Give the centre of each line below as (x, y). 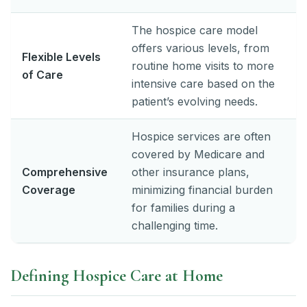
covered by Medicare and (198, 154)
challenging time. (175, 225)
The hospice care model (195, 30)
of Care (42, 74)
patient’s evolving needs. (195, 101)
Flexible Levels (61, 57)
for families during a (183, 207)
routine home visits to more (203, 65)
